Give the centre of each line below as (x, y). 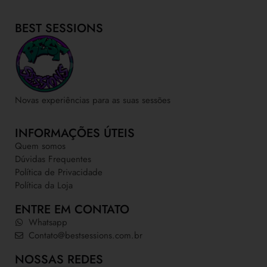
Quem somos (40, 146)
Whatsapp (48, 222)
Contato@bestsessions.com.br (85, 235)
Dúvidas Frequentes (53, 159)
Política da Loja (44, 185)
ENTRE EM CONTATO (72, 209)
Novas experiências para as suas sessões (93, 100)
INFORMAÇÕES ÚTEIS (75, 133)
